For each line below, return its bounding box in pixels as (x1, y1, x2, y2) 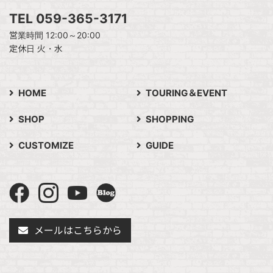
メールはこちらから (34, 224, 122, 236)
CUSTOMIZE (18, 139, 74, 151)
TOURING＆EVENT (146, 87, 227, 99)
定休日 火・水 (9, 43, 63, 54)
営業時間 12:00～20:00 (9, 29, 101, 40)
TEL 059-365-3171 (9, 10, 127, 26)
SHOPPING (146, 113, 194, 125)
